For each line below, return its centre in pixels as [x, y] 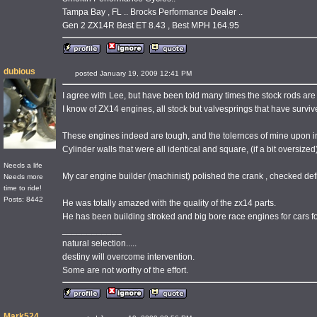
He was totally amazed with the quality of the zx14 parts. [169, 203]
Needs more [23, 176]
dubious [19, 71]
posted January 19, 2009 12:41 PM [141, 73]
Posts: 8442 [23, 199]
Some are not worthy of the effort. [125, 270]
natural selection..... [99, 243]
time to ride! [23, 188]
